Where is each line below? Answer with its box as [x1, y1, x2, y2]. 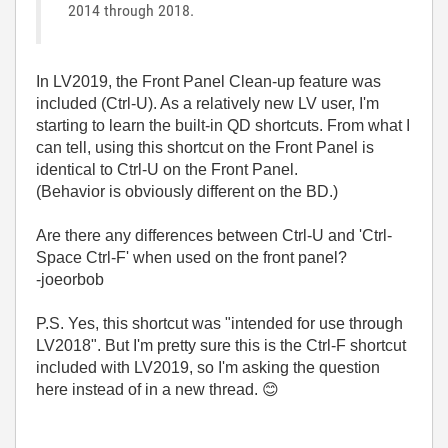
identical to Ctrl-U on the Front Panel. [36, 161, 298, 178]
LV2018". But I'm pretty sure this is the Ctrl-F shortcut [36, 337, 406, 354]
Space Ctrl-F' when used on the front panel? [36, 249, 347, 266]
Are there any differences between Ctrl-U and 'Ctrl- [36, 227, 392, 244]
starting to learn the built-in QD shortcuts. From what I [36, 117, 410, 134]
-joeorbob [36, 271, 104, 288]
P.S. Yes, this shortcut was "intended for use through [36, 315, 403, 332]
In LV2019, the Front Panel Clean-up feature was [36, 73, 381, 90]
